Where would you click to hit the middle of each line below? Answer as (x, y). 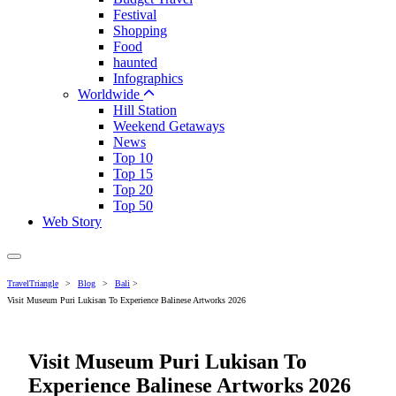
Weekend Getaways (169, 126)
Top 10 (133, 158)
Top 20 (133, 190)
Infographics (148, 78)
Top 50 (133, 206)
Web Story (72, 221)
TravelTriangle (33, 283)
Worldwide (110, 94)
